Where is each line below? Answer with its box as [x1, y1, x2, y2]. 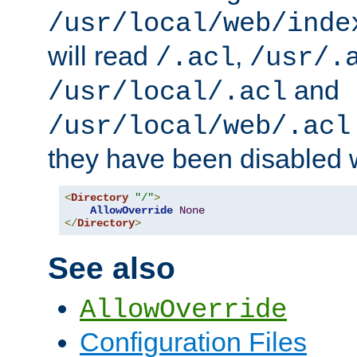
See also [48, 251, 175, 286]
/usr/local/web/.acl [48, 111, 351, 142]
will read [48, 40, 155, 71]
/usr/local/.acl [48, 76, 287, 108]
